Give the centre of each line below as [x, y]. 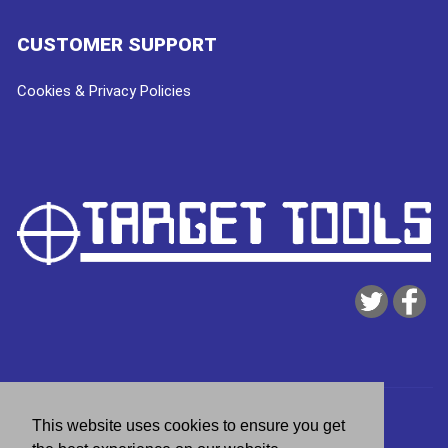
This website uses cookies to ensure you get [188, 425]
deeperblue [344, 416]
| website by [264, 416]
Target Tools [178, 416]
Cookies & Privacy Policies [104, 90]
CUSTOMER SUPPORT [117, 44]
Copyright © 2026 [75, 416]
